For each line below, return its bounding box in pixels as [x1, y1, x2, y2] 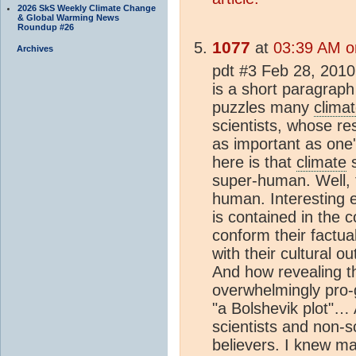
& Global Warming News [17, 12, 119, 22]
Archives [17, 43, 53, 53]
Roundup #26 [17, 21, 74, 32]
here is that [212, 153, 296, 171]
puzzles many [212, 98, 314, 116]
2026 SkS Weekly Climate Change [17, 2, 156, 13]
